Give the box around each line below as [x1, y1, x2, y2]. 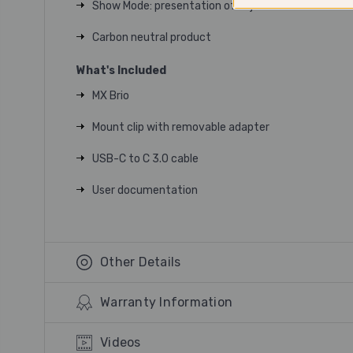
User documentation [92, 184, 198, 197]
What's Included [76, 64, 166, 77]
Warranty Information [100, 295, 232, 310]
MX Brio [92, 89, 129, 102]
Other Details [100, 255, 181, 269]
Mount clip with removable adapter [92, 121, 269, 134]
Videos [100, 335, 141, 350]
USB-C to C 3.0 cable [92, 152, 199, 165]
